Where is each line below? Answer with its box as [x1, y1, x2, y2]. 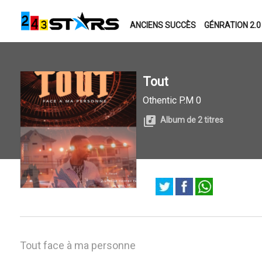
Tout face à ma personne [19, 239, 136, 251]
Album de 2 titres [160, 115, 223, 125]
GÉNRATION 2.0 [204, 20, 261, 30]
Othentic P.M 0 [142, 95, 201, 106]
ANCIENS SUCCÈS [129, 20, 196, 30]
